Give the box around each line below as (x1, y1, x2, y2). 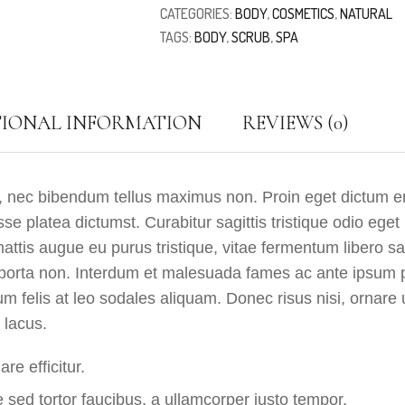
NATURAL (339, 5, 392, 23)
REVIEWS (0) (242, 111, 349, 135)
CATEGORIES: (159, 5, 235, 23)
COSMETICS (271, 5, 334, 23)
